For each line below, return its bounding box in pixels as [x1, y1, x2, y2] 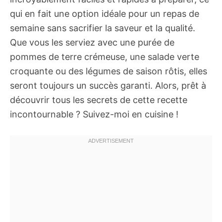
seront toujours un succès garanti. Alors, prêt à [10, 80, 206, 91]
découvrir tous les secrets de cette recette [10, 95, 187, 105]
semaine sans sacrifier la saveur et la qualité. [10, 23, 195, 33]
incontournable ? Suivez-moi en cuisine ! [10, 109, 178, 119]
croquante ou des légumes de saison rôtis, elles [10, 66, 207, 76]
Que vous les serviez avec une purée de [10, 37, 174, 48]
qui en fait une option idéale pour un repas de [10, 8, 199, 19]
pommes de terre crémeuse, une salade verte [10, 52, 199, 62]
